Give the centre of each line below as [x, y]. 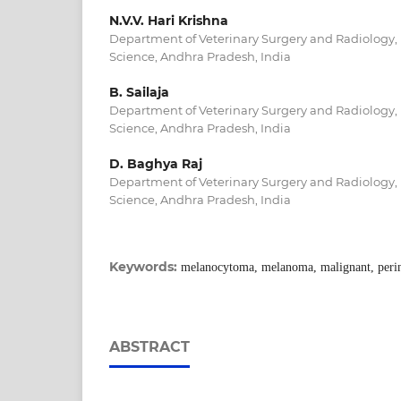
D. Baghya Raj [156, 164]
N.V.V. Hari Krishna [169, 20]
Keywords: [145, 267]
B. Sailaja [139, 92]
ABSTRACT [149, 347]
